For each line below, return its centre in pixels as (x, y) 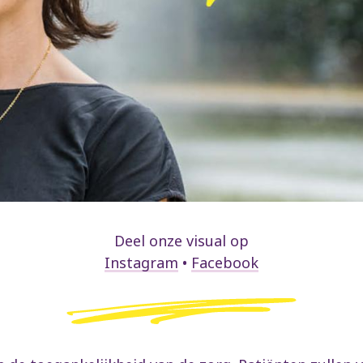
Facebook (225, 262)
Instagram (141, 262)
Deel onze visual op (181, 240)
